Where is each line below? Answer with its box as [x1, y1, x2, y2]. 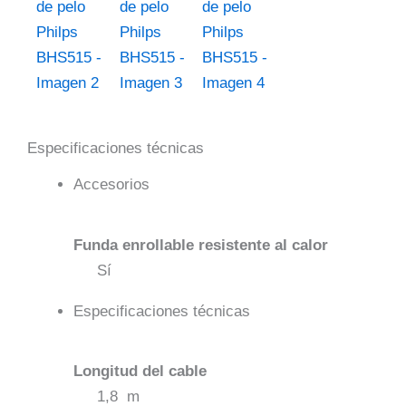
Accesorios [73, 176, 150, 194]
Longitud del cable [73, 362, 207, 380]
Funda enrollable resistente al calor [73, 236, 328, 254]
